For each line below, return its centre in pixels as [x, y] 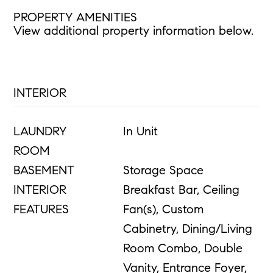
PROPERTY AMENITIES [76, 18]
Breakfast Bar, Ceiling [181, 190]
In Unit [140, 132]
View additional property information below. [134, 31]
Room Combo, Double [183, 249]
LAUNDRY [40, 132]
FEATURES [41, 210]
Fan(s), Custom [163, 210]
